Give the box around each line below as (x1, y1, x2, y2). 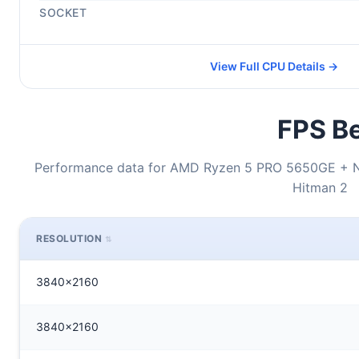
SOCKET (39, 6, 87, 19)
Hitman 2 (292, 179, 348, 196)
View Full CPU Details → (210, 59, 338, 73)
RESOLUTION (36, 232, 102, 244)
